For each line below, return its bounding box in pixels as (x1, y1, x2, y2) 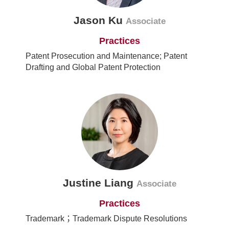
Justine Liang (63, 177, 136, 189)
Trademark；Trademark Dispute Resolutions (26, 214, 187, 223)
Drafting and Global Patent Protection (26, 63, 161, 72)
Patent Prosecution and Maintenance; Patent (26, 52, 187, 61)
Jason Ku (74, 14, 126, 27)
